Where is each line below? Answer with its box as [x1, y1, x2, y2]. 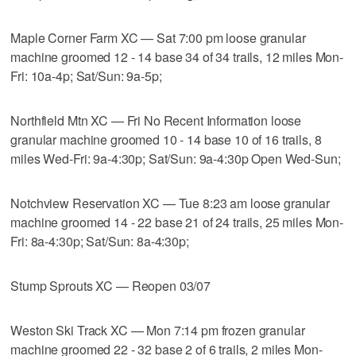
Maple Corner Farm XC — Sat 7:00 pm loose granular [10, 28, 306, 47]
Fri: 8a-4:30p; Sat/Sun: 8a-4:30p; [10, 231, 189, 250]
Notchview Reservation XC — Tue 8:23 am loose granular [10, 193, 330, 212]
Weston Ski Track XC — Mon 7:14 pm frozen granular [10, 320, 305, 339]
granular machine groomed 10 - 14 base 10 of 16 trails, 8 [10, 130, 322, 149]
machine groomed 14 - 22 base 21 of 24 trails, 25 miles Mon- [10, 212, 344, 231]
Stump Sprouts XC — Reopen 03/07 [10, 276, 211, 295]
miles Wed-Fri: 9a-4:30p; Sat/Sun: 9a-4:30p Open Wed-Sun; [10, 149, 341, 168]
